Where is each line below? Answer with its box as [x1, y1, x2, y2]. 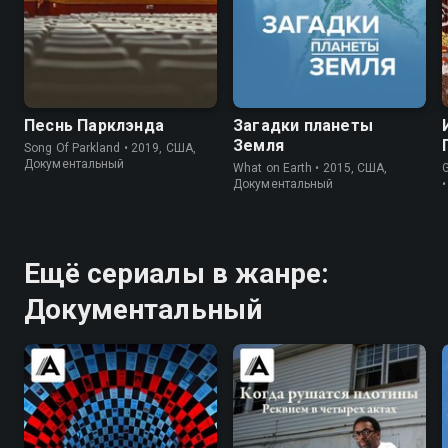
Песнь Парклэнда [24, 116, 164, 136]
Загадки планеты [233, 116, 373, 136]
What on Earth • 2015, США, [233, 161, 388, 176]
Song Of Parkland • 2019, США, [24, 141, 196, 156]
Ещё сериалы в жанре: [24, 257, 329, 291]
